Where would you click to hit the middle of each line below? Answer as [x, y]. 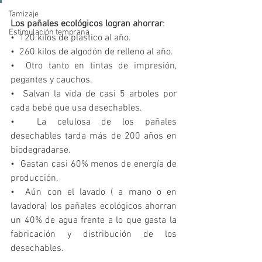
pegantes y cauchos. [51, 80]
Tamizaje [24, 14]
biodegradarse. [41, 151]
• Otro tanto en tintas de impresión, [94, 66]
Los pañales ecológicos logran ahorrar [87, 24]
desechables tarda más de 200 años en [94, 137]
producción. [35, 179]
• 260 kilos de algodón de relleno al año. [92, 52]
